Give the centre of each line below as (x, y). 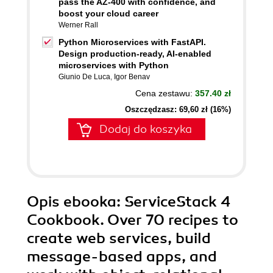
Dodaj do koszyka (146, 129)
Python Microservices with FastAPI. (132, 42)
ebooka (90, 202)
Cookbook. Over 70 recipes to (133, 220)
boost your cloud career (108, 13)
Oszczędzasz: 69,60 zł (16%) (178, 109)
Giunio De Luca (84, 77)
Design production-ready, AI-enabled (135, 54)
